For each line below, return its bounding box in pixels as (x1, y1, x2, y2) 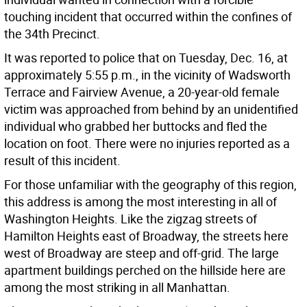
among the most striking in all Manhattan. (4, 279, 230, 296)
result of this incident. (4, 152, 121, 169)
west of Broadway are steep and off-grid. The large (4, 245, 279, 262)
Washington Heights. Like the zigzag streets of (4, 210, 257, 228)
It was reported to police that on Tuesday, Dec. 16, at (4, 49, 288, 66)
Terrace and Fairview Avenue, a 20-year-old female (4, 84, 280, 101)
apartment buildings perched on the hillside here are (4, 262, 286, 279)
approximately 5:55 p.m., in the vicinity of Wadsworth (4, 66, 291, 84)
